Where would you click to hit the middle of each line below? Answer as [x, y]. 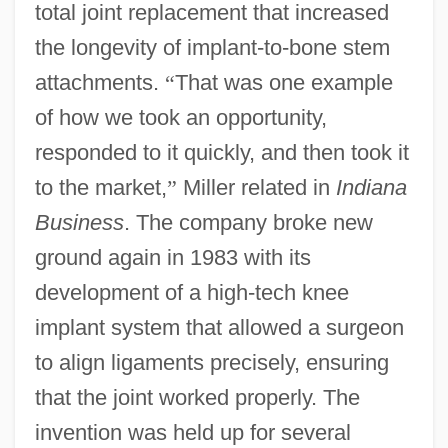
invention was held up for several [192, 432]
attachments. [99, 82]
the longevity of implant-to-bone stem [212, 47]
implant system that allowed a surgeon [219, 327]
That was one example [283, 82]
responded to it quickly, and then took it [221, 152]
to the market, [100, 187]
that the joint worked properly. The [197, 397]
